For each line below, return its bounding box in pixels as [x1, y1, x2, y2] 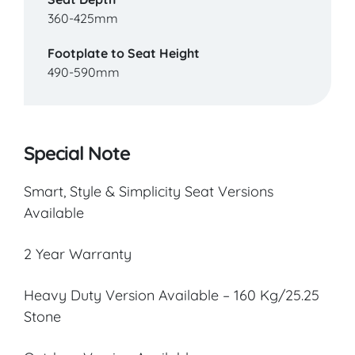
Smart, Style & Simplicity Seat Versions [24, 182, 273, 201]
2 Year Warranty [24, 245, 132, 264]
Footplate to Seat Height [48, 45, 200, 62]
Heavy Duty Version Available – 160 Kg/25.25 [24, 286, 319, 305]
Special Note [24, 141, 130, 166]
